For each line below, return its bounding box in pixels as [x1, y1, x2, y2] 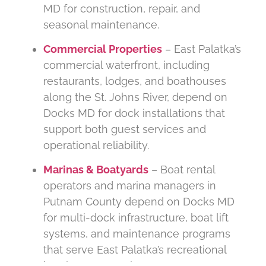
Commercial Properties [43, 42, 162, 55]
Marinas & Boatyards [43, 163, 148, 176]
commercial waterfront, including [43, 58, 210, 71]
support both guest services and [43, 122, 206, 135]
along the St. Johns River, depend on [43, 90, 227, 103]
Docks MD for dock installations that [43, 106, 225, 119]
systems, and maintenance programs [43, 227, 230, 240]
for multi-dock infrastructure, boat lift [43, 211, 229, 224]
